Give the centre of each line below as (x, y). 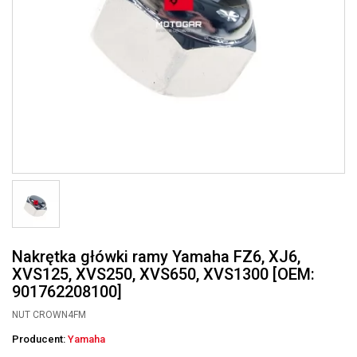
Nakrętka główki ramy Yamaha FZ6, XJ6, (156, 257)
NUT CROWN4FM (49, 315)
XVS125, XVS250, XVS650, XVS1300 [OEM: (163, 274)
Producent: (40, 339)
